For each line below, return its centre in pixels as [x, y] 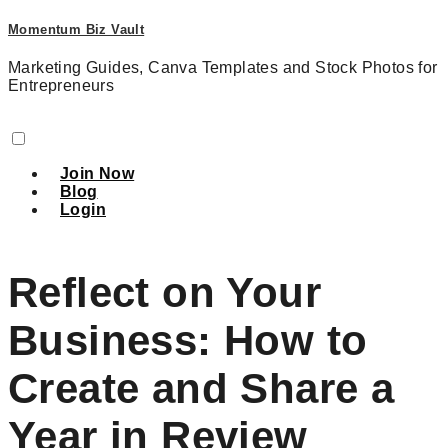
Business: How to [188, 341]
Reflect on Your [164, 293]
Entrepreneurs [61, 86]
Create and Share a [201, 389]
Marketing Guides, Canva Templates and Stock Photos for [223, 68]
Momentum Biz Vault [76, 30]
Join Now [97, 174]
